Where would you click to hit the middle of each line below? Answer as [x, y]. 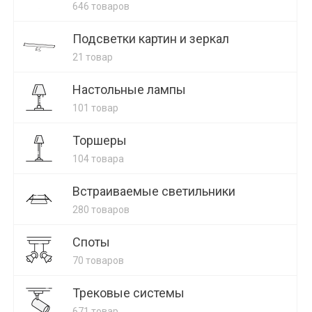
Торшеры [100, 140]
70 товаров [98, 260]
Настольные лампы [129, 89]
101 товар [95, 108]
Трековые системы [128, 293]
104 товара [98, 159]
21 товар [93, 57]
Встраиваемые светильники [154, 191]
